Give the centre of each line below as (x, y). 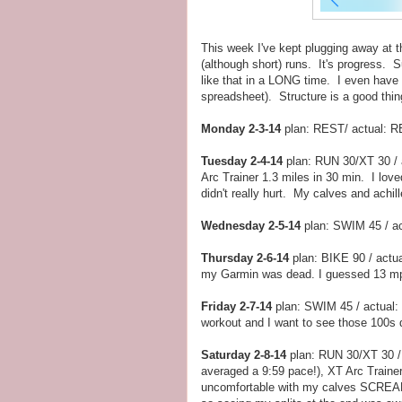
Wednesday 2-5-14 (251, 226)
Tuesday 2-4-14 (242, 161)
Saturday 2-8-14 (244, 355)
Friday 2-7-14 (236, 306)
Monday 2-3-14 (241, 129)
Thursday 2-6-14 (245, 258)
